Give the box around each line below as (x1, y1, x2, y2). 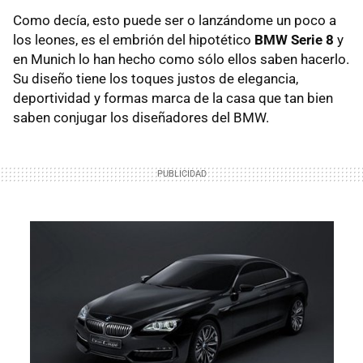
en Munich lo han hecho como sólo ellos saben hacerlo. (13, 50, 349, 67)
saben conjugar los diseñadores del (13, 109, 233, 126)
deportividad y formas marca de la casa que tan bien (13, 89, 333, 106)
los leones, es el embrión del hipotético (13, 31, 254, 48)
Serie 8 (288, 31, 334, 48)
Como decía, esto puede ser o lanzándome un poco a (13, 11, 336, 28)
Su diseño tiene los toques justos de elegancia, (13, 70, 298, 87)
